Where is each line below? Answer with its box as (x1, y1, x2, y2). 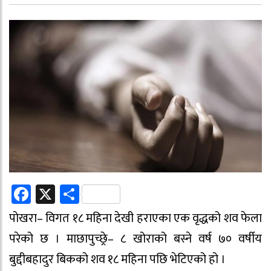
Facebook (31, 178, 107, 211)
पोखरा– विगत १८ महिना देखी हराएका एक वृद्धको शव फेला (9, 208, 262, 229)
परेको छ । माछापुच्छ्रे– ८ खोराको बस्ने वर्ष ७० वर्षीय (9, 229, 262, 250)
